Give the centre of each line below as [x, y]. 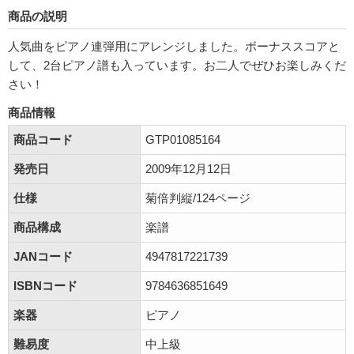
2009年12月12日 [188, 169]
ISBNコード [45, 286]
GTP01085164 [183, 139]
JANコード [43, 256]
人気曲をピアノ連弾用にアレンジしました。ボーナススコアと [174, 46]
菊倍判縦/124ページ [198, 198]
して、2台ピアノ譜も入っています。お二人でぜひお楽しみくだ [177, 65]
